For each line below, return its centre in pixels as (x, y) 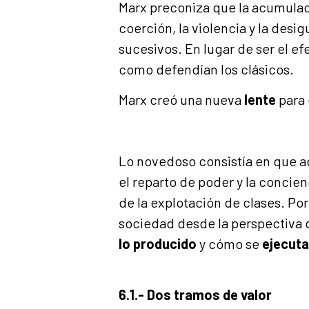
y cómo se (229, 243)
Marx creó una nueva (181, 100)
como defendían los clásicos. (206, 69)
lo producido (158, 243)
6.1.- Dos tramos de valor (195, 295)
